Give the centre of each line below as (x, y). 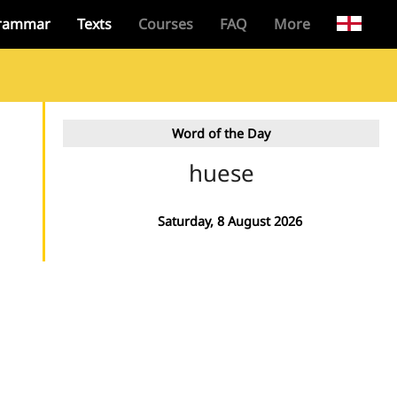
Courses (165, 24)
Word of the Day (221, 133)
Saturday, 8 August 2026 (230, 221)
